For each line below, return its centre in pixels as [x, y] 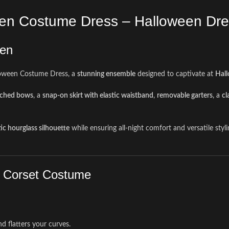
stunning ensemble [106, 74]
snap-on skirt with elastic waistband [98, 96]
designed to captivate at [175, 74]
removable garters [185, 96]
